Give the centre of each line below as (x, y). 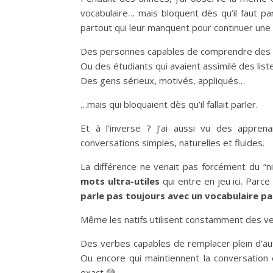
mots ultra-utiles (120, 181)
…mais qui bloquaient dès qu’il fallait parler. (169, 104)
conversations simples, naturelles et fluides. (172, 143)
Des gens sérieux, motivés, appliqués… (163, 80)
